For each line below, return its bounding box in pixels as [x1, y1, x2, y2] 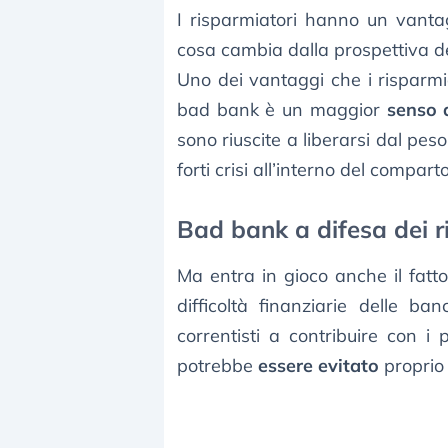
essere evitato [258, 354, 379, 378]
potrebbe [177, 354, 258, 378]
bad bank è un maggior [177, 98, 387, 122]
